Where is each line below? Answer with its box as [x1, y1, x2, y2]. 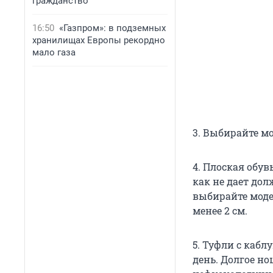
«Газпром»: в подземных [59, 23, 166, 34]
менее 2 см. [193, 204, 247, 218]
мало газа [32, 47, 76, 58]
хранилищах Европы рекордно [32, 35, 165, 46]
